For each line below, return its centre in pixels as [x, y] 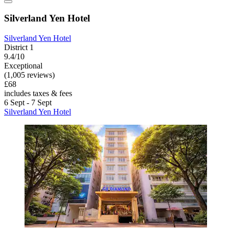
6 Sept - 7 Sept [28, 102]
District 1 [19, 47]
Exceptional [23, 65]
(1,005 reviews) [29, 75]
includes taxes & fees [38, 93]
